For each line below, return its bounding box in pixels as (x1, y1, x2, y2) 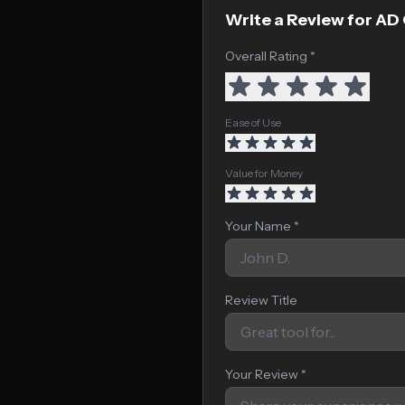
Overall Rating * (225, 48, 316, 64)
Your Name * (225, 218, 299, 234)
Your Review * (225, 366, 306, 382)
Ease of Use (225, 116, 281, 129)
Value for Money (225, 166, 303, 180)
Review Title (225, 292, 297, 308)
